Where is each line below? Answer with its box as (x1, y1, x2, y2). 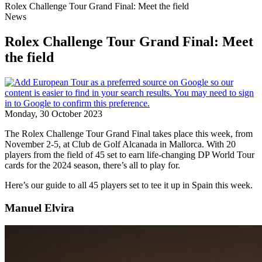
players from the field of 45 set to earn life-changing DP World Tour (5, 149, 254, 160)
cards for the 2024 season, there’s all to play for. (5, 160, 180, 170)
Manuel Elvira (5, 201, 74, 214)
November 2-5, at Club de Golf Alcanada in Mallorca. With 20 (5, 139, 236, 149)
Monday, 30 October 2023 (5, 108, 102, 119)
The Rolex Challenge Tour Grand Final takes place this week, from (5, 128, 253, 139)
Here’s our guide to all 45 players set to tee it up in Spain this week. (5, 180, 253, 190)
